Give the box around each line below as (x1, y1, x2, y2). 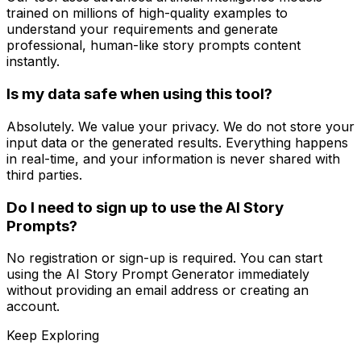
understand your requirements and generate (6, 21, 278, 38)
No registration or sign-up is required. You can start (6, 250, 322, 267)
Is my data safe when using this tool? (6, 85, 272, 104)
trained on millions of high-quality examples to (6, 5, 288, 22)
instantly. (6, 53, 60, 70)
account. (6, 298, 60, 315)
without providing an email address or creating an (6, 282, 309, 299)
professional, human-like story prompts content (6, 37, 301, 54)
